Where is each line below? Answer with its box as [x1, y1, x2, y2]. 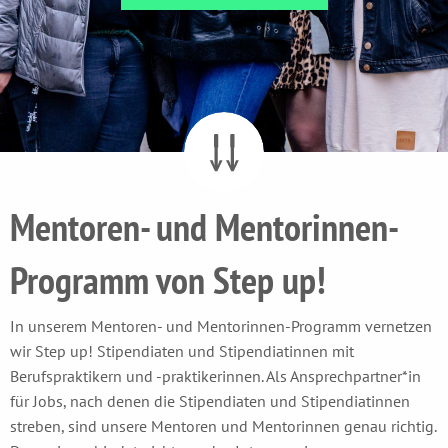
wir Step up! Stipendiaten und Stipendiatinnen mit [10, 341, 354, 361]
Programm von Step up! [10, 255, 326, 304]
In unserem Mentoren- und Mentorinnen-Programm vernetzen [10, 316, 432, 336]
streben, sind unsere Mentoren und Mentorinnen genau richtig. [10, 416, 436, 436]
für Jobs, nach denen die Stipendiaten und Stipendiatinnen [10, 391, 410, 411]
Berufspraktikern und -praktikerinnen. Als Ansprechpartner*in [10, 366, 421, 386]
